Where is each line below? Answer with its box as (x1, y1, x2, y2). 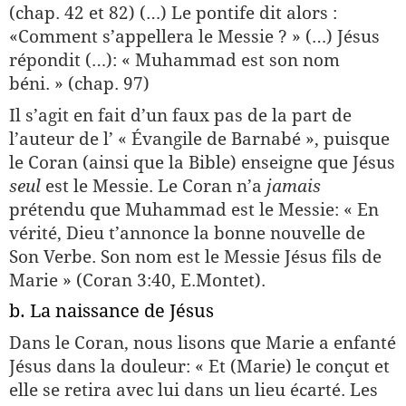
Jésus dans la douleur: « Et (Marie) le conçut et (9, 356, 390, 376)
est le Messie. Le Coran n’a (41, 176, 266, 196)
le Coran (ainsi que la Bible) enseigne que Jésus (9, 152, 395, 172)
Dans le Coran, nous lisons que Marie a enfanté (9, 333, 396, 353)
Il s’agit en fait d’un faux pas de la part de (9, 105, 352, 125)
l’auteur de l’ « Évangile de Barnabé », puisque (9, 129, 390, 149)
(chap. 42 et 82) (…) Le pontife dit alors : (9, 3, 337, 23)
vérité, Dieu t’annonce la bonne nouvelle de (9, 223, 365, 243)
